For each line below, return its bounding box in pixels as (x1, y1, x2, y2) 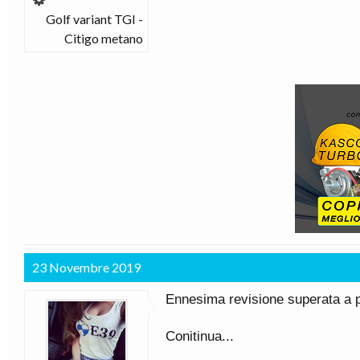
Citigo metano (64, 31, 143, 46)
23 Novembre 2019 (32, 260, 141, 275)
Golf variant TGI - (46, 11, 143, 27)
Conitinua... (166, 329, 234, 344)
